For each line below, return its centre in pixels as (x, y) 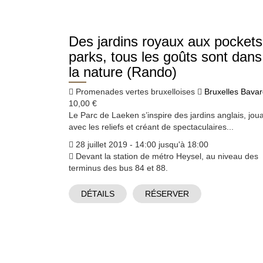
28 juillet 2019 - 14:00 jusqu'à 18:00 (141, 144)
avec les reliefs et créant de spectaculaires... (151, 127)
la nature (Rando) (123, 72)
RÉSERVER (167, 193)
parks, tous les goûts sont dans (165, 56)
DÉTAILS (98, 193)
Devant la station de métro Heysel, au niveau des (166, 156)
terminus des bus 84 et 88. (118, 168)
